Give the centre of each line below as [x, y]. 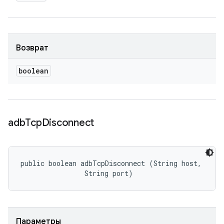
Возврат [32, 48]
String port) [77, 173]
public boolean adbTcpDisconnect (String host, [113, 163]
